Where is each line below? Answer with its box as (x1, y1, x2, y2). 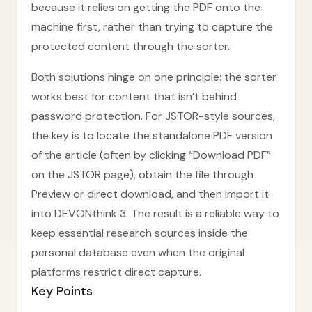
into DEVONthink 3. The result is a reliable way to (31, 206, 279, 221)
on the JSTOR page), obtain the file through (31, 167, 253, 182)
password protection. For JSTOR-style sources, (31, 109, 275, 123)
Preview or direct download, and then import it (31, 187, 269, 201)
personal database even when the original (31, 245, 244, 260)
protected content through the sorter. (31, 39, 230, 54)
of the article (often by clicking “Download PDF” (31, 148, 271, 162)
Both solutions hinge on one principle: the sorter (31, 70, 276, 84)
